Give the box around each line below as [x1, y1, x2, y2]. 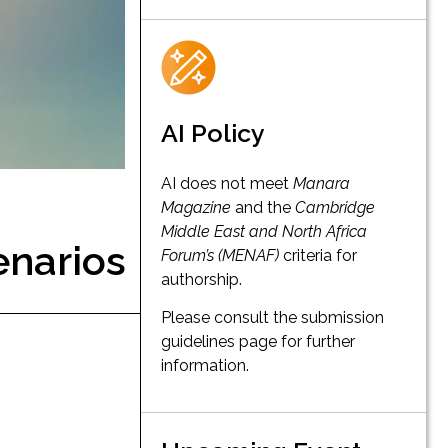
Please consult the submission [161, 308, 384, 328]
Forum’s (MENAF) [161, 245, 283, 265]
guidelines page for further [161, 332, 355, 352]
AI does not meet [161, 173, 293, 193]
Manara [293, 173, 350, 193]
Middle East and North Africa [161, 221, 367, 241]
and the [231, 197, 295, 217]
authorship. [161, 269, 242, 289]
